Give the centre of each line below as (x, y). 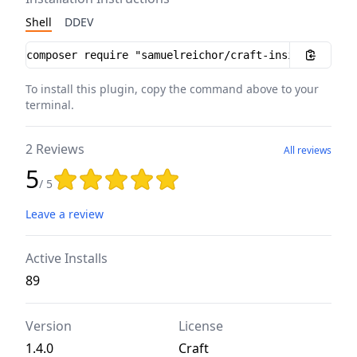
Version (49, 326)
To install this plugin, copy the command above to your (172, 89)
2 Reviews (55, 149)
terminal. (50, 105)
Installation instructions (96, 51)
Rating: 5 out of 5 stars (120, 176)
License (201, 326)
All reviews (308, 151)
